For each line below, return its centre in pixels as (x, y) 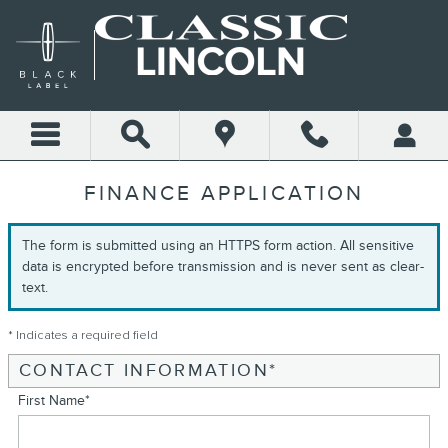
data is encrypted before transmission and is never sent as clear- (223, 267)
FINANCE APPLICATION (224, 193)
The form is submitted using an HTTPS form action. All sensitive (218, 246)
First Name (51, 400)
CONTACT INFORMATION (144, 370)
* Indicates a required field (83, 335)
